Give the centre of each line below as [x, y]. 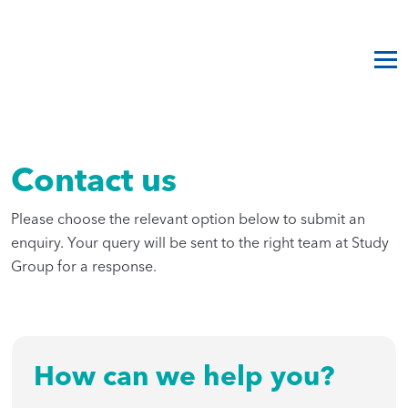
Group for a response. [84, 265]
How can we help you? [184, 375]
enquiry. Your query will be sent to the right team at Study [200, 242]
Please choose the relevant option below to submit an [188, 218]
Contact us [94, 179]
